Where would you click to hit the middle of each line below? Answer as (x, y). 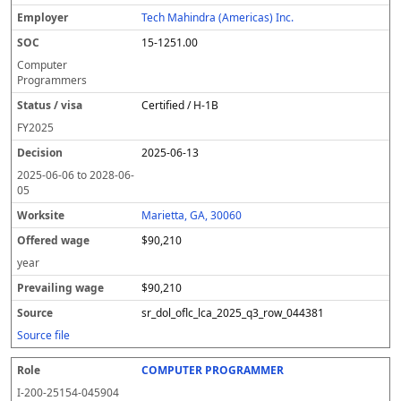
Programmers (52, 80)
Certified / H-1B (180, 105)
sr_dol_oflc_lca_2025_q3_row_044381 (233, 313)
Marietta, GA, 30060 (192, 215)
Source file (43, 335)
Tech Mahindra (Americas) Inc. (218, 17)
